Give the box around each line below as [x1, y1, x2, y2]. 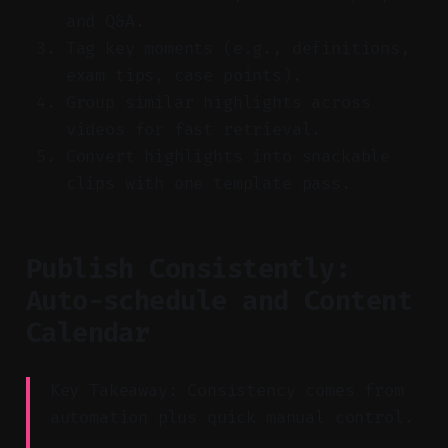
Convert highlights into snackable [65, 145, 391, 167]
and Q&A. [65, 10, 145, 32]
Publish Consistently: [25, 252, 351, 285]
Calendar [25, 316, 150, 349]
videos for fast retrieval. [65, 118, 322, 140]
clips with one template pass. [65, 172, 351, 194]
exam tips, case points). [65, 64, 302, 86]
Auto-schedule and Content [25, 284, 413, 317]
